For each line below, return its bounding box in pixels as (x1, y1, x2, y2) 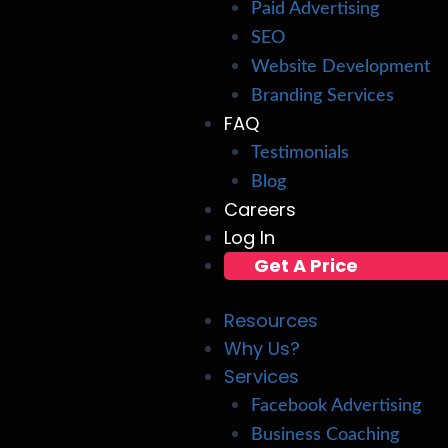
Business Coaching (251, 426, 400, 444)
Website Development (251, 58, 431, 76)
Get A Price (254, 253, 359, 278)
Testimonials (251, 144, 350, 162)
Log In (224, 225, 276, 250)
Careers (224, 197, 297, 222)
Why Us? (224, 336, 301, 361)
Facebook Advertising (251, 397, 422, 415)
